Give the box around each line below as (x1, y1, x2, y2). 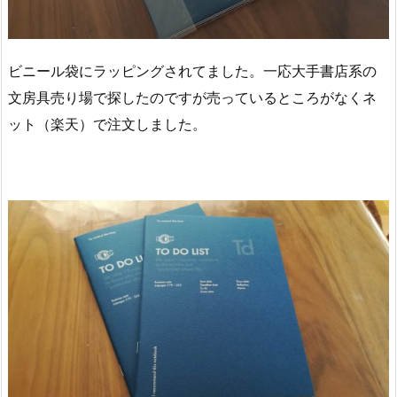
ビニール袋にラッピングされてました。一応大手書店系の (8, 61, 377, 80)
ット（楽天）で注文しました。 (8, 114, 206, 133)
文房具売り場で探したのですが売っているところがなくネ (8, 88, 377, 106)
